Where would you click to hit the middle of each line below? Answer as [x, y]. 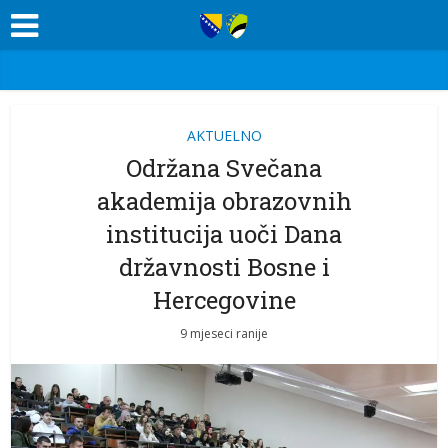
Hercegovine [224, 300]
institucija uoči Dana [224, 234]
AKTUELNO [224, 135]
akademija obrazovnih [224, 201]
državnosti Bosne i [224, 267]
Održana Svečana [224, 168]
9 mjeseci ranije [224, 333]
